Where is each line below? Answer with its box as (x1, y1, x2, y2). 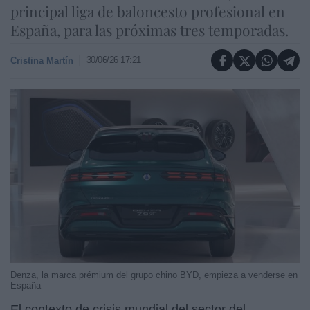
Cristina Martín (10, 55, 73, 66)
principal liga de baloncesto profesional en (10, 1, 285, 21)
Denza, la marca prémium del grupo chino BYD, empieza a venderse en (10, 269, 298, 280)
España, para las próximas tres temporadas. (10, 20, 289, 39)
